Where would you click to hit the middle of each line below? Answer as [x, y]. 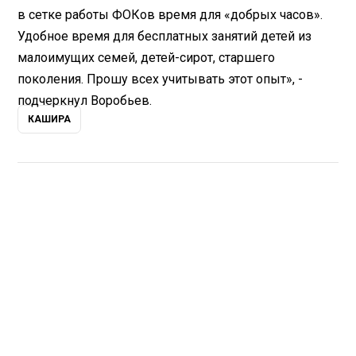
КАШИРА [50, 120]
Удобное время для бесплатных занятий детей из [165, 37]
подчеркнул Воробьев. [85, 101]
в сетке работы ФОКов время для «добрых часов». [170, 15]
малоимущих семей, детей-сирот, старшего [147, 58]
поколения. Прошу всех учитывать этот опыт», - [161, 79]
